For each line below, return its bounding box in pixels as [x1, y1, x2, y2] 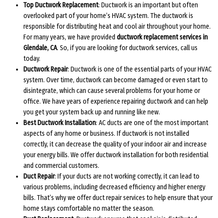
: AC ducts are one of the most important [96, 118, 208, 127]
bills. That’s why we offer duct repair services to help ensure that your [23, 193, 213, 202]
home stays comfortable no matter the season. [23, 204, 154, 213]
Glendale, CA [23, 43, 57, 52]
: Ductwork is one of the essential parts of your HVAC [68, 65, 212, 73]
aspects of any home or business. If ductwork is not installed [23, 129, 189, 138]
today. [23, 54, 40, 63]
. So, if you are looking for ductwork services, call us [57, 43, 198, 52]
